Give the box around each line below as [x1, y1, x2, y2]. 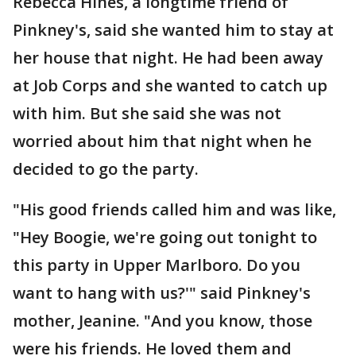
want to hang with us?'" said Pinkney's [13, 282, 311, 304]
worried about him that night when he [13, 130, 311, 152]
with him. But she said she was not [13, 103, 281, 124]
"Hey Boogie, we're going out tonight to [13, 226, 317, 248]
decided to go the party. [13, 158, 199, 180]
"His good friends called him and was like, [13, 199, 336, 220]
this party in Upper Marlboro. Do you [13, 254, 300, 276]
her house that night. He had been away [13, 47, 323, 68]
